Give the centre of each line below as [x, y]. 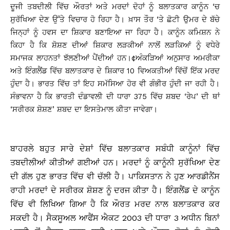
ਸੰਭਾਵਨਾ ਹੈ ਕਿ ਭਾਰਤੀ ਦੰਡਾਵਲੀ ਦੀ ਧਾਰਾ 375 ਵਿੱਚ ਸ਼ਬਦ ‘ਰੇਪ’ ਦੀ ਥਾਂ [115, 96]
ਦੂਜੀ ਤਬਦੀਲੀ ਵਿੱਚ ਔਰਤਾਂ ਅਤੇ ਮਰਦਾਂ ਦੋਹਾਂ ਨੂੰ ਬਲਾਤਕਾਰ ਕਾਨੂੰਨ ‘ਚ [115, 6]
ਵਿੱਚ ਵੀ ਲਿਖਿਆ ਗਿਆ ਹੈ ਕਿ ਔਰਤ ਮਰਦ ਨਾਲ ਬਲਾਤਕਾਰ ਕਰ [115, 204]
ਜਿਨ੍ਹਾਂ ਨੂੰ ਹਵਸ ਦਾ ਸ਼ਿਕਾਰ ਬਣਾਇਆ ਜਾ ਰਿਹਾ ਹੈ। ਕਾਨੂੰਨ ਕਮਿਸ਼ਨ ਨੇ [115, 32]
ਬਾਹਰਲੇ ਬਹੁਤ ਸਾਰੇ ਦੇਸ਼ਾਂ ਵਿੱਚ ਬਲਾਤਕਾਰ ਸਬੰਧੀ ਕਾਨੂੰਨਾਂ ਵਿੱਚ [115, 148]
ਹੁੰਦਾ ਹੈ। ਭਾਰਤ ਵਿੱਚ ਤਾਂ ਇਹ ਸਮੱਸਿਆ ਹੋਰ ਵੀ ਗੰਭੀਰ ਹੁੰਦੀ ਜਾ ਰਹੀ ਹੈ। [115, 83]
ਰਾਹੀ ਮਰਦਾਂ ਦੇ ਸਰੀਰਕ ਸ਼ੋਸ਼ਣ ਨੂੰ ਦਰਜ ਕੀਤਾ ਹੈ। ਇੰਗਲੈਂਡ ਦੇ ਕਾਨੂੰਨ [115, 190]
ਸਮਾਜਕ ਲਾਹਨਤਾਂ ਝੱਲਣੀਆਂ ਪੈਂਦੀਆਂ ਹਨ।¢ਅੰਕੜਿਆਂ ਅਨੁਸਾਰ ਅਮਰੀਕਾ [115, 58]
